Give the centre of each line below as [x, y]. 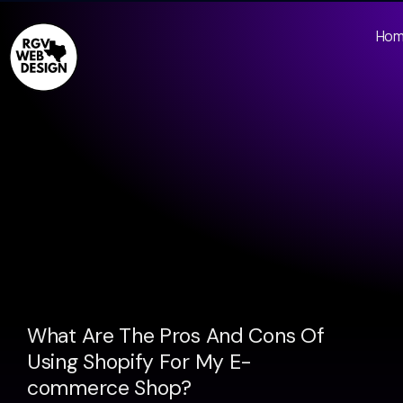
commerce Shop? [109, 388]
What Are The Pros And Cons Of [176, 336]
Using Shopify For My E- [140, 362]
